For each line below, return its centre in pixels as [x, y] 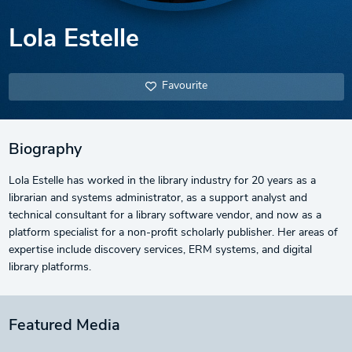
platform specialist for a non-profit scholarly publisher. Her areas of [173, 233]
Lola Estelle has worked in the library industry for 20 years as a [162, 181]
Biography [45, 150]
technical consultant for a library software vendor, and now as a [165, 215]
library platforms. [49, 267]
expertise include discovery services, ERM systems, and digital [160, 250]
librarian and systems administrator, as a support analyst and [158, 198]
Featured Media [64, 326]
